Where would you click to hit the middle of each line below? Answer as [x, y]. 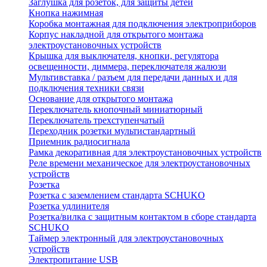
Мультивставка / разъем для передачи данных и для [133, 77]
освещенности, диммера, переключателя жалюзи [128, 67]
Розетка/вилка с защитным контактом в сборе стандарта [142, 217]
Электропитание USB [73, 260]
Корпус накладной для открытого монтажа [116, 35]
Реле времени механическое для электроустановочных [139, 163]
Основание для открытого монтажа [101, 99]
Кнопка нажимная [66, 13]
